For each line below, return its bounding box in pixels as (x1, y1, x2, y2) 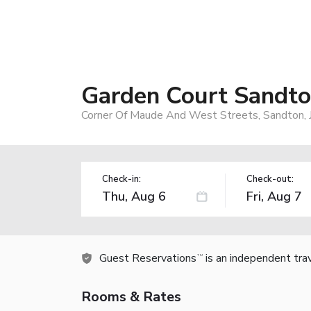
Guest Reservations (99, 250, 196, 266)
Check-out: (246, 172, 294, 185)
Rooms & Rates (81, 287, 181, 306)
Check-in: (102, 172, 141, 185)
